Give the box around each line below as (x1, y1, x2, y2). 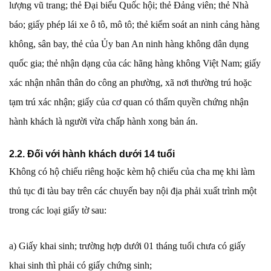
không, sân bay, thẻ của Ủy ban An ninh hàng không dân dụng (9, 39, 249, 50)
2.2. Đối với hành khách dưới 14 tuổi (9, 149, 175, 160)
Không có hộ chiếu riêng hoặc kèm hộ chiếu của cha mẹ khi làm (9, 166, 255, 177)
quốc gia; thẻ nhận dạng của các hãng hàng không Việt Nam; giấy (9, 58, 261, 69)
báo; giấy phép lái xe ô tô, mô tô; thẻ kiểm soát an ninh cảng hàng (9, 19, 260, 30)
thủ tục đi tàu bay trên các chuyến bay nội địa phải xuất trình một (9, 186, 256, 197)
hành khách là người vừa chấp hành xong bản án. (9, 116, 198, 127)
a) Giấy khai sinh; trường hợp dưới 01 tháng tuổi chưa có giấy (9, 241, 246, 252)
